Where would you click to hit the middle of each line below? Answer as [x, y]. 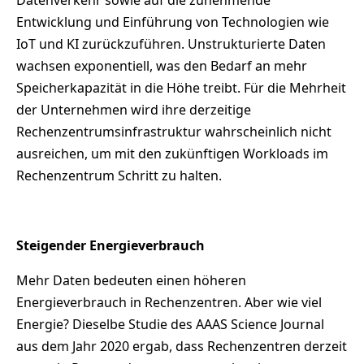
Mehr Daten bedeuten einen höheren [131, 281]
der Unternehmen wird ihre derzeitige [134, 110]
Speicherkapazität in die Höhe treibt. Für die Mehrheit [181, 88]
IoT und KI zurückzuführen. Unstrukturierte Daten [171, 44]
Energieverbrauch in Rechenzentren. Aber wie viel [169, 303]
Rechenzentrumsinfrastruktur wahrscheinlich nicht [174, 132]
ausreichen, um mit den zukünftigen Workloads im [172, 154]
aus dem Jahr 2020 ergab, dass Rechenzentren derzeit [182, 347]
